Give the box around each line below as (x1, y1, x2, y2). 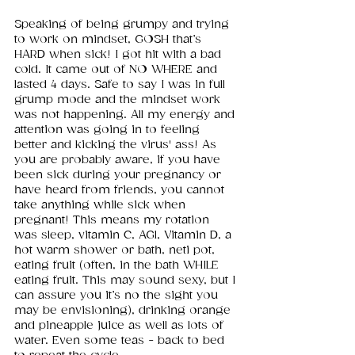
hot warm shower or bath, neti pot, (14, 243, 219, 258)
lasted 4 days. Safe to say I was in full (14, 78, 229, 92)
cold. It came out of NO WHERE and (14, 63, 221, 77)
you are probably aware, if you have (14, 153, 224, 167)
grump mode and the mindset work (14, 93, 224, 107)
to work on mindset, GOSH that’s (14, 32, 205, 47)
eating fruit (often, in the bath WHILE (14, 258, 223, 273)
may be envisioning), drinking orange (14, 303, 235, 318)
